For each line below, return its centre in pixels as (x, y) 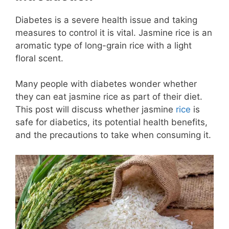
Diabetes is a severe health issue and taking (106, 20)
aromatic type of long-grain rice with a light (104, 45)
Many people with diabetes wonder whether (106, 84)
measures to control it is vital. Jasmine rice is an (114, 32)
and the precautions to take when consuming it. (114, 135)
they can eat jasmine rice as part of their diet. (109, 97)
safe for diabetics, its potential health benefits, (111, 122)
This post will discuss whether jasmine (96, 110)
